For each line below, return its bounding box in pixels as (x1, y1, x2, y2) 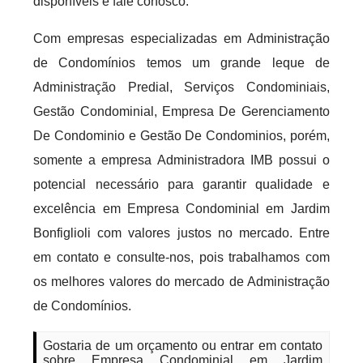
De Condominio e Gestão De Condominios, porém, (33, 129, 330, 143)
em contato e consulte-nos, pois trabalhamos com (33, 250, 330, 264)
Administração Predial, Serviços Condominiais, (33, 80, 330, 94)
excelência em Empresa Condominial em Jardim (33, 202, 330, 216)
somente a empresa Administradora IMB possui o (33, 153, 330, 167)
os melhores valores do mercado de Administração (33, 275, 330, 288)
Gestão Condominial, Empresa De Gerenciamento (33, 105, 330, 118)
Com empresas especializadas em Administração (33, 32, 330, 45)
